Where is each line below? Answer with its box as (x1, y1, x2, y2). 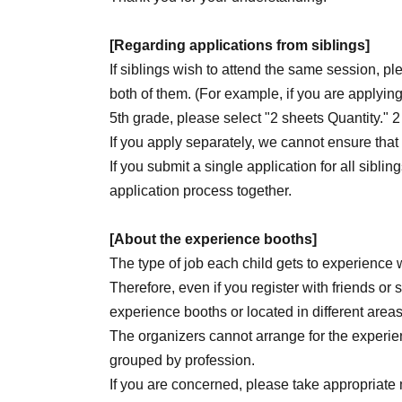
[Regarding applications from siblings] (109, 38, 370, 54)
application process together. (109, 183, 292, 199)
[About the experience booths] (109, 232, 317, 248)
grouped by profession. (109, 353, 255, 369)
